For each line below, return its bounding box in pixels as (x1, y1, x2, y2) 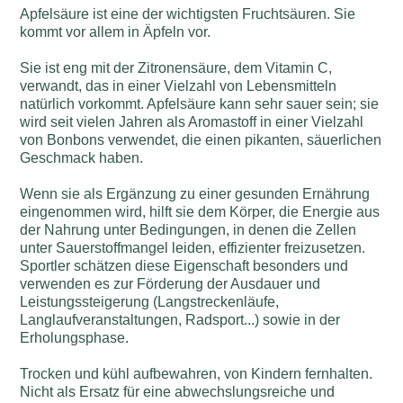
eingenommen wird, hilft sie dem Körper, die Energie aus (20, 204, 381, 220)
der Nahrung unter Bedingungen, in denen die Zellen (20, 222, 357, 238)
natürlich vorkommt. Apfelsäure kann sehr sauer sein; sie (20, 96, 380, 112)
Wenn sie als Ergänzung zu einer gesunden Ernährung (20, 186, 371, 202)
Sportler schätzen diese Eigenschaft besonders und (20, 258, 349, 274)
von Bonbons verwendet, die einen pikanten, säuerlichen (20, 132, 382, 148)
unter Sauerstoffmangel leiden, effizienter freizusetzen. (20, 240, 366, 256)
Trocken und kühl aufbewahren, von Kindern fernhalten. (20, 366, 373, 382)
